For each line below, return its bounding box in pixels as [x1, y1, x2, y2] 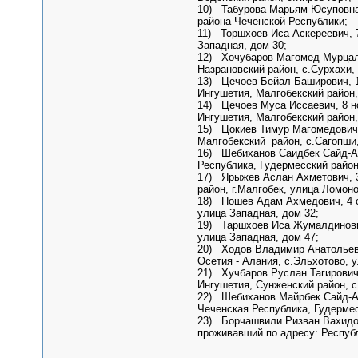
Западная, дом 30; [197, 39, 287, 51]
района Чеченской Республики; [197, 15, 348, 27]
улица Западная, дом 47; [197, 231, 319, 243]
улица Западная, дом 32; [197, 207, 319, 219]
